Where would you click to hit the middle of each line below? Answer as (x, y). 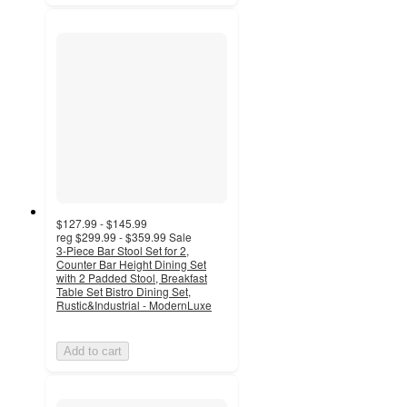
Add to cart (93, 351)
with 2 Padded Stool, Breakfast (132, 277)
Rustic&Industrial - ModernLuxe (134, 304)
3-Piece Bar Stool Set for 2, (123, 250)
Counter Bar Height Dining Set (131, 263)
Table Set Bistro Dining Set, (124, 291)
